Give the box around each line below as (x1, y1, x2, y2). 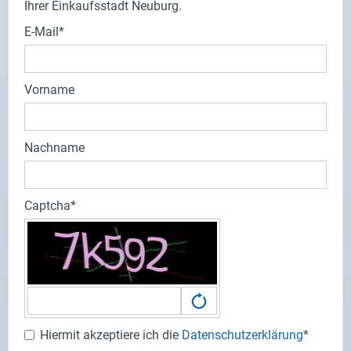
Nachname (24, 140, 85, 156)
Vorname (24, 82, 74, 98)
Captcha (24, 198, 71, 214)
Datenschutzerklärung (182, 327, 303, 343)
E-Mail (24, 24, 59, 40)
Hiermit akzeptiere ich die (40, 327, 182, 343)
